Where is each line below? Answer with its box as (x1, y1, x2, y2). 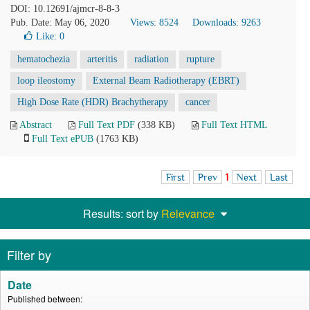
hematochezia (17, 54, 70, 64)
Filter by (7, 246, 51, 264)
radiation (134, 54, 169, 64)
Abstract (19, 120, 52, 130)
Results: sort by (83, 206, 161, 221)
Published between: (8, 293, 82, 304)
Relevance (161, 206, 215, 221)
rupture (186, 54, 215, 64)
